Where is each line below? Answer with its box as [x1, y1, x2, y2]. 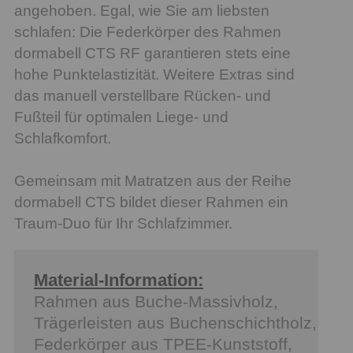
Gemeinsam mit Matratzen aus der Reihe [14, 172, 292, 189]
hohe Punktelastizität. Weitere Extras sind [14, 65, 295, 83]
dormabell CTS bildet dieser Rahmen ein [14, 193, 288, 210]
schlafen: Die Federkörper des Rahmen [14, 23, 281, 40]
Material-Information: [34, 269, 203, 290]
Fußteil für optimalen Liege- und [14, 108, 229, 125]
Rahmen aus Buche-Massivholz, [34, 292, 278, 310]
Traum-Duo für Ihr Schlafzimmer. [14, 214, 232, 232]
